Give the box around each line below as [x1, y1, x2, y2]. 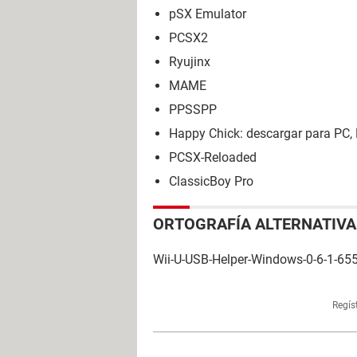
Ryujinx [169, 53, 210, 69]
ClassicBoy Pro [169, 173, 253, 189]
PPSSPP [169, 101, 217, 117]
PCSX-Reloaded [169, 149, 257, 165]
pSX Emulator [169, 6, 246, 22]
